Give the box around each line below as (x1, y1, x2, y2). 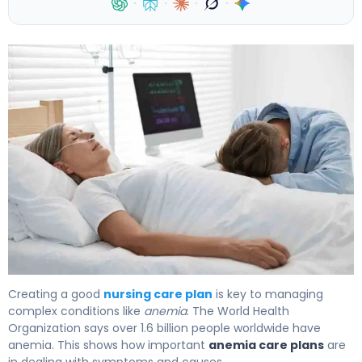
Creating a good (8, 286, 103, 303)
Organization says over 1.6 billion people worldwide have (8, 320, 321, 337)
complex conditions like (8, 303, 144, 320)
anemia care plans (208, 337, 324, 354)
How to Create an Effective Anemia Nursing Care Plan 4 (7, 274, 359, 293)
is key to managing (213, 286, 323, 303)
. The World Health (187, 303, 289, 320)
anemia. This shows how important (8, 337, 208, 354)
